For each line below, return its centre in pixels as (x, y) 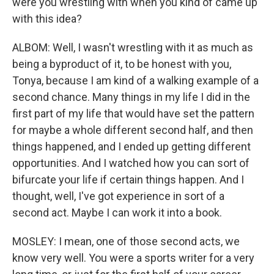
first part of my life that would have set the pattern (133, 113)
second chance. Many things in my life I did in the (131, 97)
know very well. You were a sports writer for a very (133, 258)
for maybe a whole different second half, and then (133, 130)
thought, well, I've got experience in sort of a (118, 196)
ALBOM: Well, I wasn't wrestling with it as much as (133, 47)
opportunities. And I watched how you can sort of (131, 163)
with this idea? (47, 19)
